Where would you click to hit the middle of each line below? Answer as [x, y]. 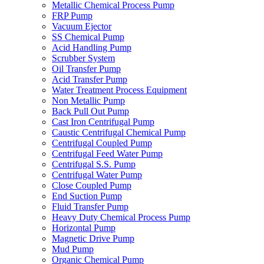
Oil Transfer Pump [86, 69]
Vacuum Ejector [82, 26]
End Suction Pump [87, 196]
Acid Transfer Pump [90, 79]
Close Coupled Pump [92, 185]
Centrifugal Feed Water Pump [107, 154]
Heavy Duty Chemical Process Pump [121, 217]
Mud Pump [73, 249]
